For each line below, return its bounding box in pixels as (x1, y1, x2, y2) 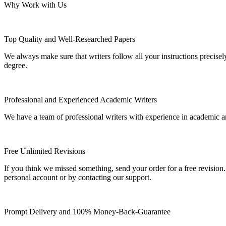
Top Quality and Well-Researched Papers (4, 34, 135, 43)
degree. (4, 61, 27, 70)
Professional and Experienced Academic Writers (4, 95, 157, 104)
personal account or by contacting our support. (4, 173, 151, 182)
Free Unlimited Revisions (4, 146, 85, 155)
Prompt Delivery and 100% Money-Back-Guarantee (4, 207, 171, 216)
